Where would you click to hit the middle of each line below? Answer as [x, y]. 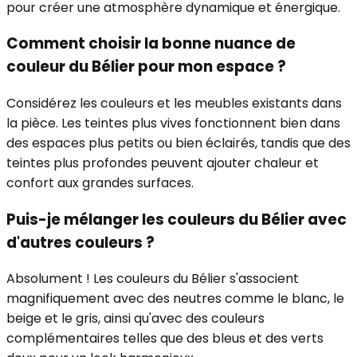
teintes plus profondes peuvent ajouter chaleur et [163, 163]
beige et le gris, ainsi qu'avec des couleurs [135, 319]
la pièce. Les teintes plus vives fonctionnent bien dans [173, 123]
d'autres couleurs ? [80, 242]
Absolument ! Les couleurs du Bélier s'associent [153, 279]
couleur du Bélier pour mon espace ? [146, 67]
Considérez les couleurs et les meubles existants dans [174, 103]
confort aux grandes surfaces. [100, 183]
